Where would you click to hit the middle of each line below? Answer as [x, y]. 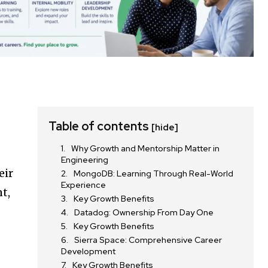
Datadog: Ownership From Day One [144, 213]
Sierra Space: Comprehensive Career [148, 240]
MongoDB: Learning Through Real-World [154, 174]
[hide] [165, 128]
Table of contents [100, 127]
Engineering [85, 160]
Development [89, 252]
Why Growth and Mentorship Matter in [146, 149]
